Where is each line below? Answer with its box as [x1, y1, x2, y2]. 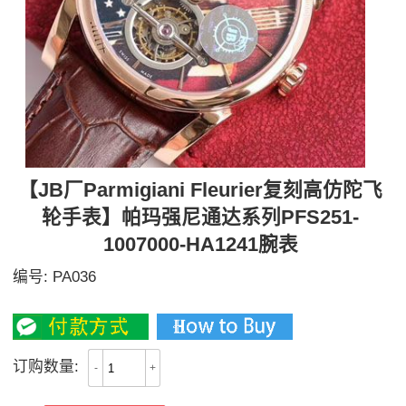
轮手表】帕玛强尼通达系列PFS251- [42, 206, 360, 228]
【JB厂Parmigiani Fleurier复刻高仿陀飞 [18, 179, 383, 201]
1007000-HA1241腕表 [102, 233, 298, 256]
